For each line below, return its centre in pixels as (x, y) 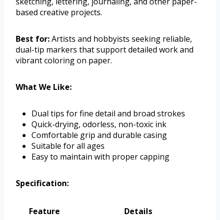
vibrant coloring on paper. (64, 61)
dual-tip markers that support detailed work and (105, 50)
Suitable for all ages (68, 146)
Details (138, 211)
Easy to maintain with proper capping (100, 157)
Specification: (42, 183)
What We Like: (44, 87)
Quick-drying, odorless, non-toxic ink (99, 124)
